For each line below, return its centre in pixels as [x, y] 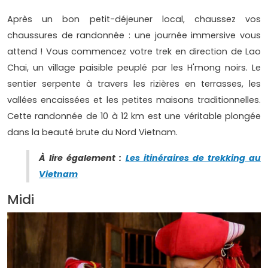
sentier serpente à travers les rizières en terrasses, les [134, 84]
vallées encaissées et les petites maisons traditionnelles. [134, 100]
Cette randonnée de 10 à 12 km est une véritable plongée [134, 116]
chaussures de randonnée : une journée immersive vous [134, 36]
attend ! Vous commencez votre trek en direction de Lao [134, 52]
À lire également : [82, 158]
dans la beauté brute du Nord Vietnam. [92, 133]
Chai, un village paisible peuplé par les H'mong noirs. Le [134, 68]
